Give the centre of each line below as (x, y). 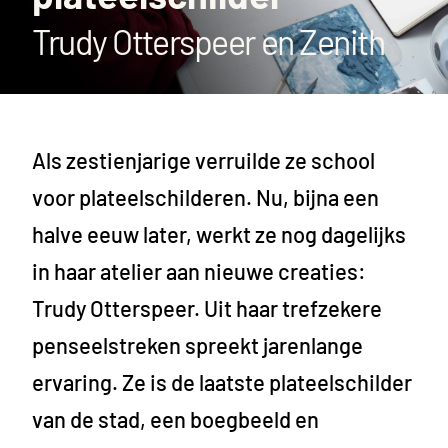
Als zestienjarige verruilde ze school (203, 160)
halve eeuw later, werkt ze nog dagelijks (219, 234)
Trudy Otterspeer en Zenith (208, 41)
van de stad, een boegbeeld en (175, 419)
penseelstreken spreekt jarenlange (197, 345)
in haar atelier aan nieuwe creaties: (199, 271)
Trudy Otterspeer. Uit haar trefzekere (207, 308)
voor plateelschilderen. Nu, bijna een (205, 197)
